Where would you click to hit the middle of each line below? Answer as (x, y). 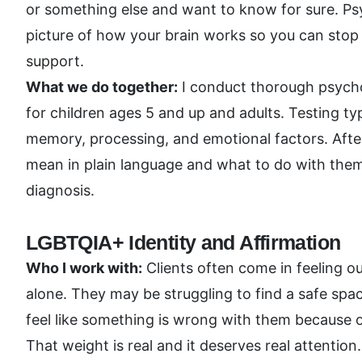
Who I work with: (84, 268)
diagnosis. (60, 190)
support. (55, 61)
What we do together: (102, 87)
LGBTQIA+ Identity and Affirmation (183, 242)
